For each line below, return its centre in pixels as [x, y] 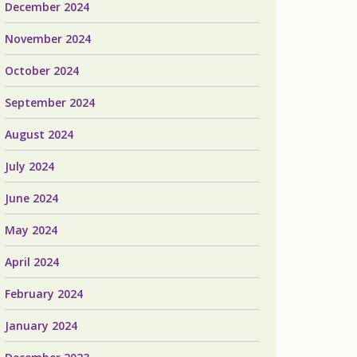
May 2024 [31, 230]
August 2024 [39, 134]
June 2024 [31, 198]
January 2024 [41, 326]
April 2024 [32, 262]
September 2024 [50, 102]
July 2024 [29, 166]
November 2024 [48, 39]
